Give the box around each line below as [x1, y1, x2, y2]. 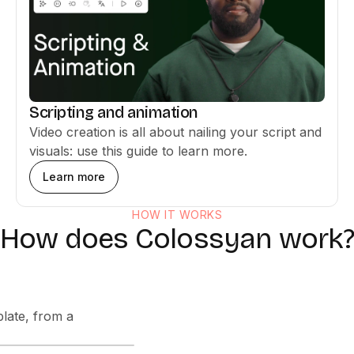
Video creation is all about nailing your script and [29, 124, 322, 140]
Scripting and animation [29, 103, 198, 122]
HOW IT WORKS [132, 208, 222, 221]
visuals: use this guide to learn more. [29, 143, 247, 159]
